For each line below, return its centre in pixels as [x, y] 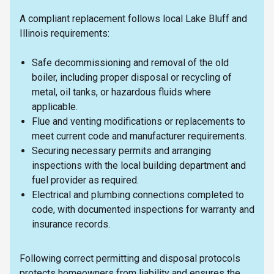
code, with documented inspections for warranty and [143, 209]
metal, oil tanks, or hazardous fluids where [121, 92]
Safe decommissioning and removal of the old [130, 62]
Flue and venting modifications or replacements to [139, 121]
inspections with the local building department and [139, 165]
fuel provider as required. [88, 180]
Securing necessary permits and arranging [121, 150]
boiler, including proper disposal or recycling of [132, 77]
